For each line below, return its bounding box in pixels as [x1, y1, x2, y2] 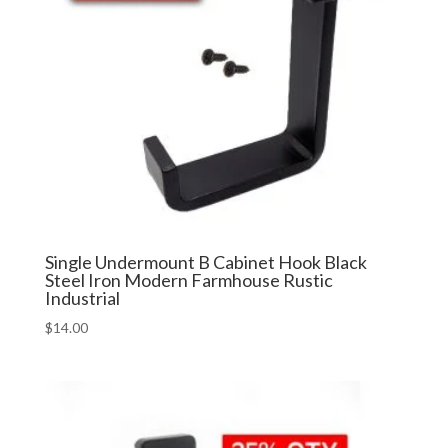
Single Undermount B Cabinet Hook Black [44, 251, 367, 274]
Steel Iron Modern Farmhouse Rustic [44, 269, 333, 292]
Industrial [44, 287, 120, 310]
